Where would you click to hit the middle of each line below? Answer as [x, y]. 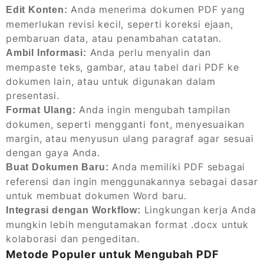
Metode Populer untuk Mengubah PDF [113, 254]
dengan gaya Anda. [53, 152]
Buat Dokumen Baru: [57, 167]
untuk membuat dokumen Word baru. [96, 195]
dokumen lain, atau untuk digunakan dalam [111, 81]
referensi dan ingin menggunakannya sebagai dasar [132, 181]
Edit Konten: [37, 9]
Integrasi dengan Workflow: [73, 210]
